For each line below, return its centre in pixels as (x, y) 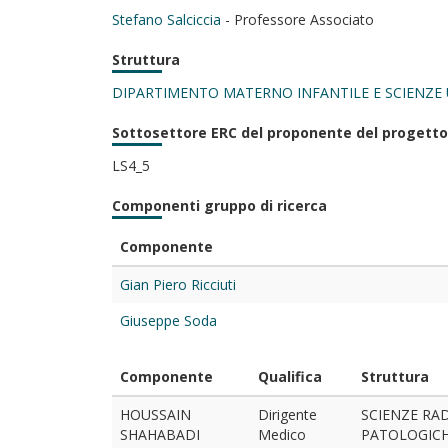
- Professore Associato (297, 19)
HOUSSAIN (155, 414)
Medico (282, 434)
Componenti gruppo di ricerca (219, 205)
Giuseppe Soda (168, 320)
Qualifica (290, 376)
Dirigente (287, 414)
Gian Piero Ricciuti (178, 284)
